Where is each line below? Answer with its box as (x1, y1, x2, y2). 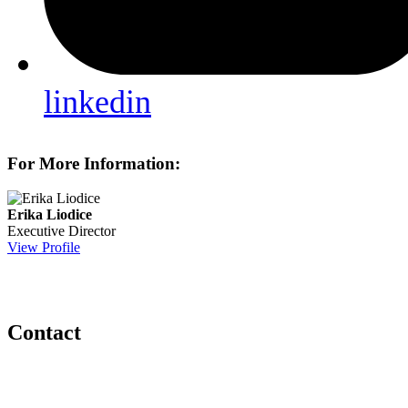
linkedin (44, 83, 151, 120)
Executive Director (7, 223, 116, 240)
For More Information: (7, 153, 180, 173)
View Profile (7, 240, 80, 256)
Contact (7, 321, 81, 345)
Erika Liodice (7, 207, 92, 223)
